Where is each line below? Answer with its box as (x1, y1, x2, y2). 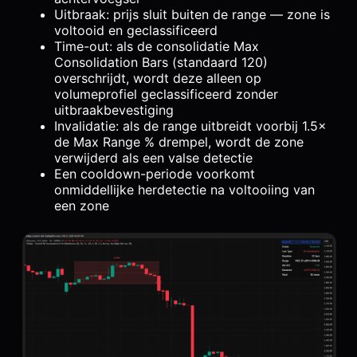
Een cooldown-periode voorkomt (54, 166, 255, 182)
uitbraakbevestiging (54, 102, 174, 119)
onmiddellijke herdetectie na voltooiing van (54, 182, 315, 198)
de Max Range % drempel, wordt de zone (54, 134, 304, 151)
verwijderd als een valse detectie (54, 150, 253, 167)
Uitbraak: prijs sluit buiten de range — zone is (54, 6, 330, 23)
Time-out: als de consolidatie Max (54, 38, 259, 55)
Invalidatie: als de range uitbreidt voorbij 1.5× (54, 118, 327, 135)
